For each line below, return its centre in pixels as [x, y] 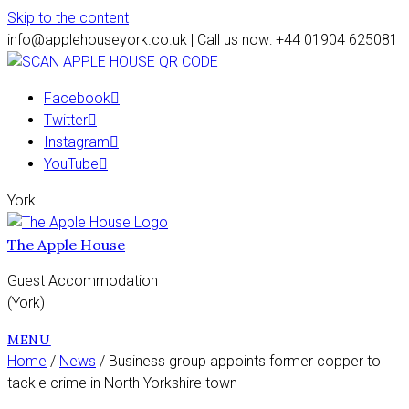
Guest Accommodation [83, 281]
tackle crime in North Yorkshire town [122, 383]
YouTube [71, 164]
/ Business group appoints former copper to [238, 361]
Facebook [77, 98]
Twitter [66, 120]
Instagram [77, 142]
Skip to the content [68, 18]
